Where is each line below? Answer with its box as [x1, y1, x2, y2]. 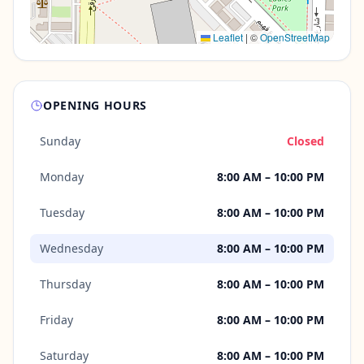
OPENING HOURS [43, 97, 148, 113]
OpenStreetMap [260, 30, 330, 44]
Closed [287, 133, 324, 149]
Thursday [40, 276, 91, 292]
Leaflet [210, 30, 243, 44]
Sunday [40, 133, 80, 149]
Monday [40, 169, 84, 184]
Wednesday [40, 240, 103, 256]
